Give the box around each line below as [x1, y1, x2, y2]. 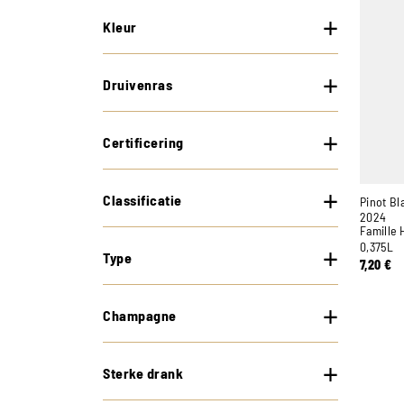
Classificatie [103, 191, 182, 208]
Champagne [103, 307, 177, 324]
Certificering [103, 133, 184, 151]
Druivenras [103, 76, 172, 93]
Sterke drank [103, 364, 183, 381]
